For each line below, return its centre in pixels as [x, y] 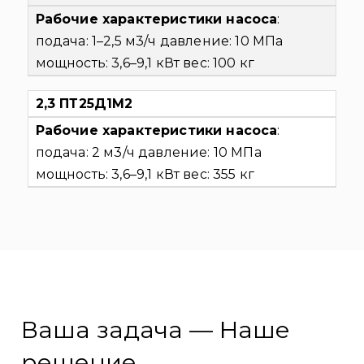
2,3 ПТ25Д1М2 [84, 104]
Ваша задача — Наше [155, 329]
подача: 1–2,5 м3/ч [96, 41]
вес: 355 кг [217, 174]
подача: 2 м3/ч [85, 152]
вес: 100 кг [217, 63]
